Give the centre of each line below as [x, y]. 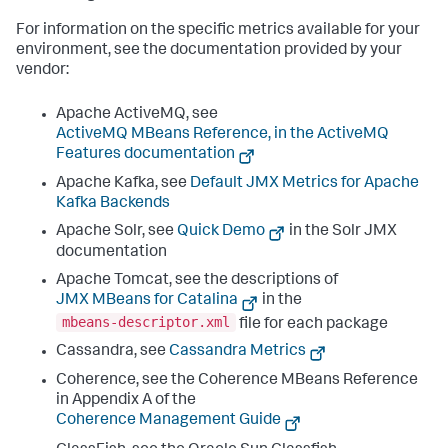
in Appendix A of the [126, 401]
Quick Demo [221, 232]
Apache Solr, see [116, 232]
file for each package [312, 324]
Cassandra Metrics [237, 352]
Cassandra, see [112, 352]
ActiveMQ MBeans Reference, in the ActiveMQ [222, 135]
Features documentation [145, 155]
